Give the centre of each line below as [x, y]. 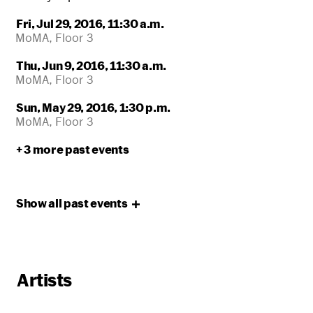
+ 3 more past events [72, 150]
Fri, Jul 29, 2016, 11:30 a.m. [90, 24]
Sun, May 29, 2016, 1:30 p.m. [93, 108]
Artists [44, 279]
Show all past [53, 203]
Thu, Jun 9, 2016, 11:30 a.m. [91, 66]
